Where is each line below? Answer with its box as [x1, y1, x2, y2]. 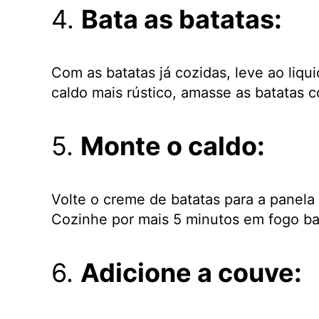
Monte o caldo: [80, 130, 265, 162]
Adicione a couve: [80, 256, 302, 288]
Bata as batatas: [81, 3, 282, 35]
